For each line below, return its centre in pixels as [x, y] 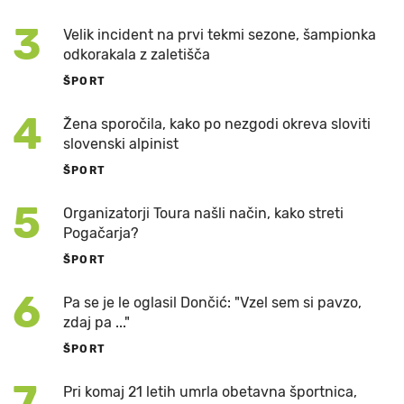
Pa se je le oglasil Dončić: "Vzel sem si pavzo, [212, 303]
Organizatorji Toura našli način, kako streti [203, 214]
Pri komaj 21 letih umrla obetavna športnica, [210, 392]
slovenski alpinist [121, 144]
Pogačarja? [101, 234]
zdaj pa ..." [96, 323]
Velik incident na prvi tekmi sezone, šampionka [220, 35]
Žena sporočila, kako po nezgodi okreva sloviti [217, 124]
